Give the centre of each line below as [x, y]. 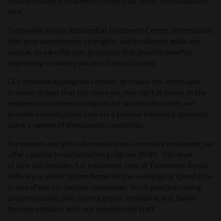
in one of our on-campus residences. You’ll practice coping [104, 186]
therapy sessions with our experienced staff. [81, 208]
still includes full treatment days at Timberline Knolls [120, 165]
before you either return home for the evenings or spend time [110, 176]
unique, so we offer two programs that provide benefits [100, 51]
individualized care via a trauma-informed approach [121, 113]
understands [191, 30]
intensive [150, 143]
